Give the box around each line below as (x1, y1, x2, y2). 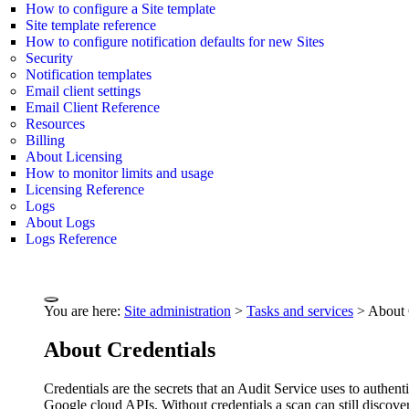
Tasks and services (246, 302, 353, 319)
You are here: (44, 302, 124, 319)
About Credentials (44, 337, 215, 362)
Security (26, 50, 73, 67)
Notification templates (26, 67, 152, 83)
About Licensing (26, 149, 122, 165)
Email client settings (26, 83, 141, 100)
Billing (26, 132, 65, 149)
